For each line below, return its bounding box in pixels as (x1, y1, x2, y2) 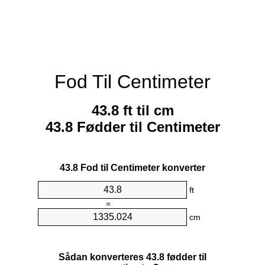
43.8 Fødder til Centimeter (45, 119, 220, 135)
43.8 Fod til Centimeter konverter (60, 163, 205, 173)
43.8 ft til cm (91, 102, 174, 119)
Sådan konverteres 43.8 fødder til (59, 251, 206, 262)
